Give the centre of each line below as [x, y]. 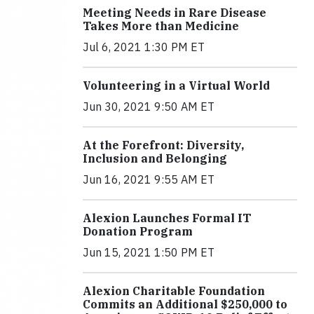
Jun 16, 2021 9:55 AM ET [149, 180]
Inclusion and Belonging [155, 159]
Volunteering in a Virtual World [176, 86]
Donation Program [138, 232]
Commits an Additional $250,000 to [185, 305]
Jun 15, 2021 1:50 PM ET [149, 253]
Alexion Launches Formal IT [167, 218]
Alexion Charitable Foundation [174, 291]
